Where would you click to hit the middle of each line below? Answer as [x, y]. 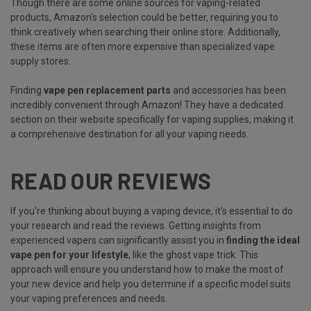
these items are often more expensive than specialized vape [143, 46]
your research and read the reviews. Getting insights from [136, 226]
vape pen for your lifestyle [69, 255]
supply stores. [41, 61]
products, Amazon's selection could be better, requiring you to [144, 17]
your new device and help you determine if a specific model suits [151, 284]
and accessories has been [228, 90]
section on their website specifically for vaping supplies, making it [152, 119]
